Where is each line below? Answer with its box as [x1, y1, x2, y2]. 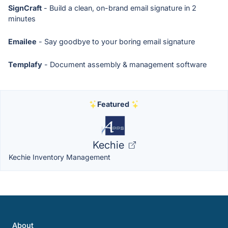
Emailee [8, 37, 37, 46]
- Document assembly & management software [42, 60, 207, 69]
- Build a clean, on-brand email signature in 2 [42, 4, 196, 12]
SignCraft [8, 4, 42, 12]
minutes [8, 14, 36, 23]
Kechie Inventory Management [9, 153, 110, 161]
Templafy [8, 60, 42, 69]
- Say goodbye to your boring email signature [37, 37, 195, 46]
